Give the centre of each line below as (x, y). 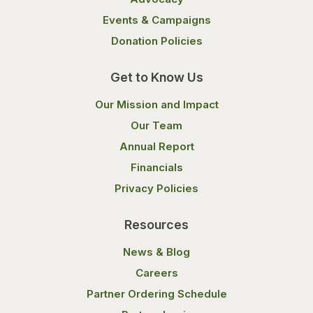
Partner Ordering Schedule (156, 294)
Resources (156, 225)
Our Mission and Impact (156, 104)
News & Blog (156, 252)
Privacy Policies (156, 188)
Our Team (156, 125)
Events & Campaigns (156, 20)
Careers (156, 273)
